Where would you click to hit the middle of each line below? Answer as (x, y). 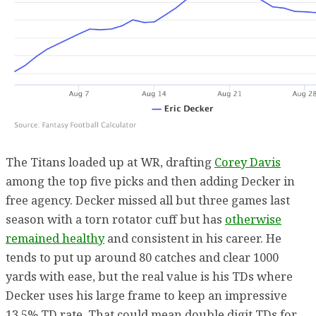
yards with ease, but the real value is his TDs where (149, 276)
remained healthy (55, 238)
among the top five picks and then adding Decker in (150, 181)
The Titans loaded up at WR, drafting (110, 162)
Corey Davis (248, 162)
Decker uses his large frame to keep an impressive (146, 296)
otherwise (253, 219)
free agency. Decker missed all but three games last (148, 200)
